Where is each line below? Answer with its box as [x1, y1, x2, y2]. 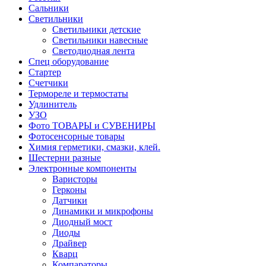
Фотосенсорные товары [28, 131, 125, 141]
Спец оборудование [28, 56, 109, 66]
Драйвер [52, 237, 87, 248]
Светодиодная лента [52, 45, 135, 56]
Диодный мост [52, 216, 112, 227]
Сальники [28, 2, 69, 13]
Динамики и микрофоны [52, 205, 153, 216]
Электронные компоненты [28, 163, 137, 173]
